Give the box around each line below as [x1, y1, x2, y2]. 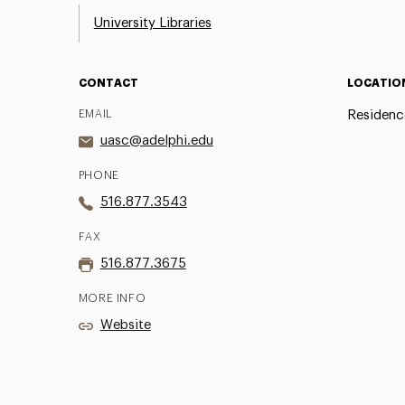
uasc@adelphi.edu [99, 134, 213, 147]
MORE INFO [78, 293, 146, 304]
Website [99, 318, 151, 332]
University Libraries [93, 16, 212, 30]
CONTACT [78, 78, 138, 89]
